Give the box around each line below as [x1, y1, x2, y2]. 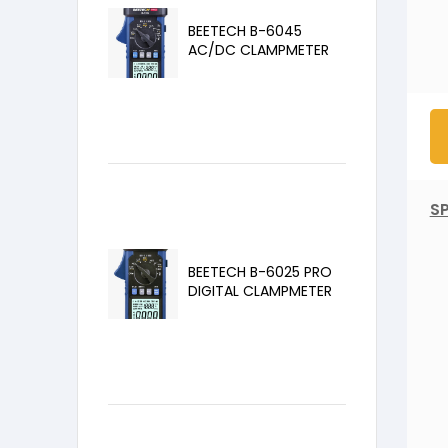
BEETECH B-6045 [188, 20, 302, 41]
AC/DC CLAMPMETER [188, 39, 329, 60]
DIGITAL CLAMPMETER [188, 280, 332, 301]
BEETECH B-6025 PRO [188, 261, 332, 282]
